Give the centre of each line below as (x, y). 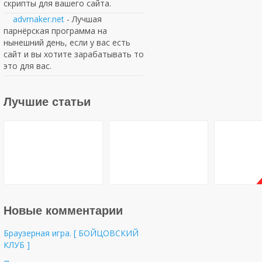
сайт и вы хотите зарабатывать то (74, 54)
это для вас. (27, 66)
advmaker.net (39, 19)
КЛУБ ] (17, 245)
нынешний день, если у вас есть (67, 42)
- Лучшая (83, 19)
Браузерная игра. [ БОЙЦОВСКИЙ (71, 233)
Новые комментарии (63, 211)
